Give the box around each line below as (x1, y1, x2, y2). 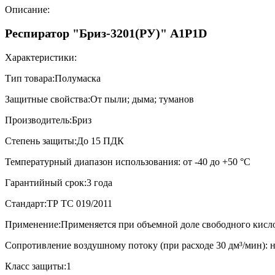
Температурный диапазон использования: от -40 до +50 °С (5, 157, 250, 168)
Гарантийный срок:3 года (5, 177, 112, 188)
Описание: (5, 4, 52, 15)
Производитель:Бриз (5, 115, 91, 126)
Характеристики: (5, 52, 79, 63)
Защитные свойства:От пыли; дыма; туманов (5, 94, 194, 105)
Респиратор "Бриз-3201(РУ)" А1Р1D (5, 26, 207, 41)
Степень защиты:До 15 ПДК (5, 136, 124, 147)
